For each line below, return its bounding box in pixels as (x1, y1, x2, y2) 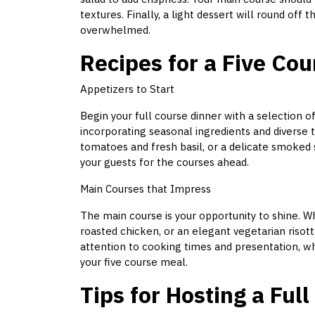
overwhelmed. (80, 23, 150, 37)
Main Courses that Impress (80, 182, 211, 196)
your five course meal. (80, 255, 188, 269)
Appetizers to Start (80, 82, 174, 96)
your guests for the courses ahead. (80, 155, 249, 169)
